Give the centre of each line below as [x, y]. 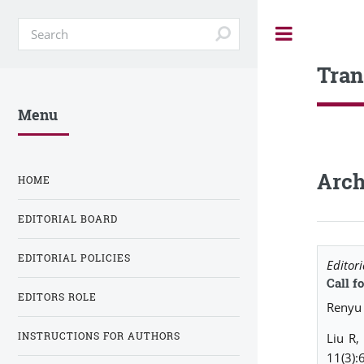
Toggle [327, 33]
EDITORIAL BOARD [68, 219]
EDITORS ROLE [57, 297]
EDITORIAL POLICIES [74, 258]
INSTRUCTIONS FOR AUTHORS [99, 336]
